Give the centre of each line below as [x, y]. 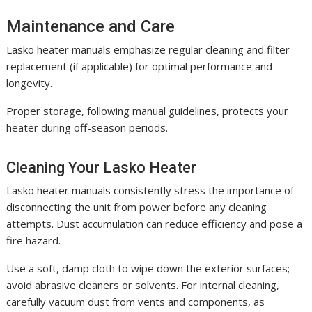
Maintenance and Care [91, 26]
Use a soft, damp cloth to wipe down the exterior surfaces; [148, 268]
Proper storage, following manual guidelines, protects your [148, 110]
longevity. [30, 83]
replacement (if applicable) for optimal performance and [140, 66]
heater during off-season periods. [87, 127]
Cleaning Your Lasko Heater [102, 167]
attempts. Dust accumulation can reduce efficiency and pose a [155, 223]
